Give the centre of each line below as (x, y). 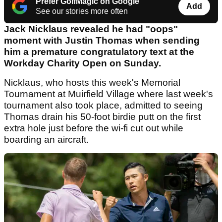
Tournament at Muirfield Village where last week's (109, 94)
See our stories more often (82, 11)
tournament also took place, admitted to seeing (103, 106)
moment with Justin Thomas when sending (102, 41)
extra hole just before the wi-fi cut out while (94, 128)
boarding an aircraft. (48, 140)
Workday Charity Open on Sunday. (84, 63)
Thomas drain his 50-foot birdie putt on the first (102, 117)
